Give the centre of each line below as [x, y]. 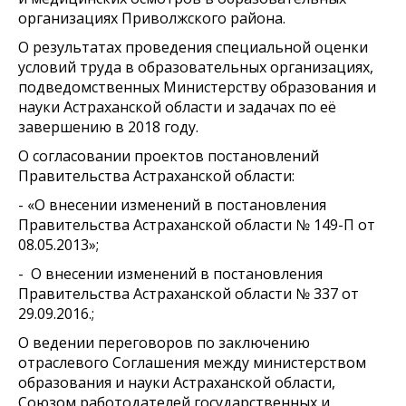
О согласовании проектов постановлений [170, 155]
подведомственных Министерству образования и [197, 87]
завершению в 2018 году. [110, 126]
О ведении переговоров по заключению [164, 342]
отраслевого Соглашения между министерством [192, 362]
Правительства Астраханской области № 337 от [188, 293]
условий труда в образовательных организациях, [196, 67]
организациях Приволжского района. [154, 18]
